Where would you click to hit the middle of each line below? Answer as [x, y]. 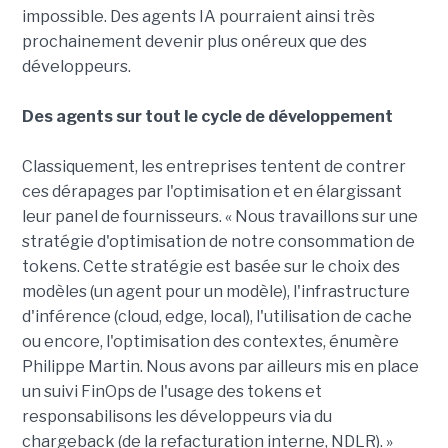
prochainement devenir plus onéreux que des [194, 42]
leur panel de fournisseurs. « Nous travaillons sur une [219, 217]
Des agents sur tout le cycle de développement [207, 117]
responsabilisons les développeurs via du [176, 417]
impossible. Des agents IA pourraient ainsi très [198, 17]
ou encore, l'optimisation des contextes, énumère [210, 342]
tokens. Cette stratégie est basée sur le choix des [210, 267]
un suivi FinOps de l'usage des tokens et [171, 392]
